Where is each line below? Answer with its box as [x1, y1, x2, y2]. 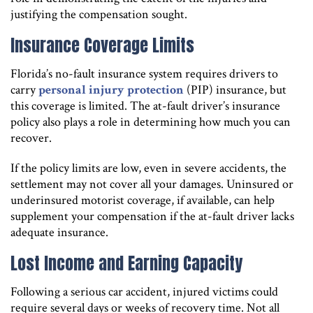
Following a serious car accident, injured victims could [10, 283, 278, 300]
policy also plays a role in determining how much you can [10, 113, 291, 130]
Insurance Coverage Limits [10, 32, 194, 58]
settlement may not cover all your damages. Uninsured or [10, 175, 293, 192]
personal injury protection [38, 81, 184, 98]
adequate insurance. [10, 224, 108, 240]
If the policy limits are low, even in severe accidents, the [10, 159, 286, 176]
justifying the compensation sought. [10, 6, 187, 22]
